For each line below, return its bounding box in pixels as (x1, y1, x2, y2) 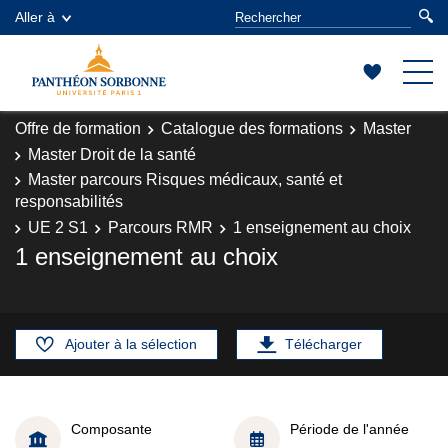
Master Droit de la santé (28, 145, 196, 163)
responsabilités (15, 193, 123, 210)
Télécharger (285, 336, 362, 352)
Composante (71, 420, 152, 437)
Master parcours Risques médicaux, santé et (28, 171, 342, 188)
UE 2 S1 (28, 218, 88, 236)
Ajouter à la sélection (65, 336, 197, 352)
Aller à (15, 9, 55, 25)
